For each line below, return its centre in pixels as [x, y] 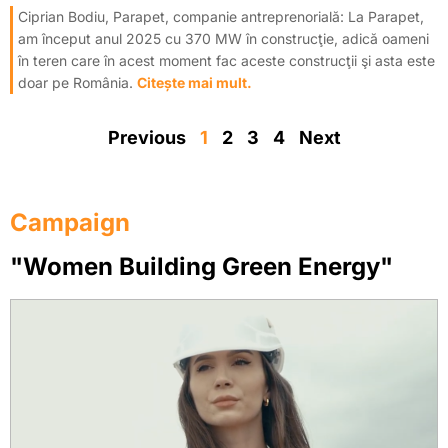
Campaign [70, 222]
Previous [146, 137]
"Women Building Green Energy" [201, 266]
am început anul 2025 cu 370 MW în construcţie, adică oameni [223, 38]
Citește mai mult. [194, 82]
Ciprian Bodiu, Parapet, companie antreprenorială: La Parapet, [221, 16]
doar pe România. [77, 82]
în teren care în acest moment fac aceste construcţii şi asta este [226, 60]
